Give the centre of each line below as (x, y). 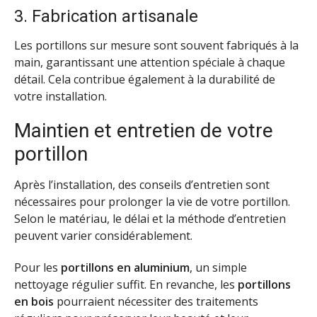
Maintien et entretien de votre (144, 131)
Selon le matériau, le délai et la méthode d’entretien (150, 219)
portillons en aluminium (125, 268)
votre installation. (60, 96)
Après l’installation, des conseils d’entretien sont (142, 185)
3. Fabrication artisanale (106, 16)
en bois (34, 302)
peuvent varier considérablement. (103, 236)
